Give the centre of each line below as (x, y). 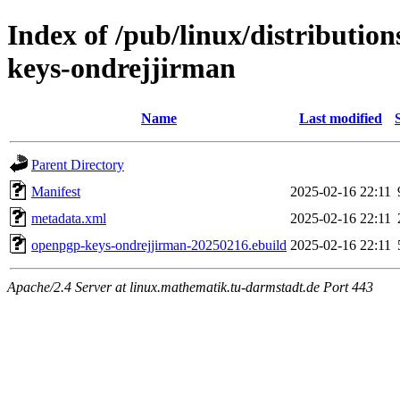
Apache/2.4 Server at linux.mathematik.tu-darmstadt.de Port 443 (190, 287)
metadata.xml (69, 218)
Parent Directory (78, 164)
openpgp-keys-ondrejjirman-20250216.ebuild (159, 245)
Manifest (56, 191)
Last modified (341, 118)
